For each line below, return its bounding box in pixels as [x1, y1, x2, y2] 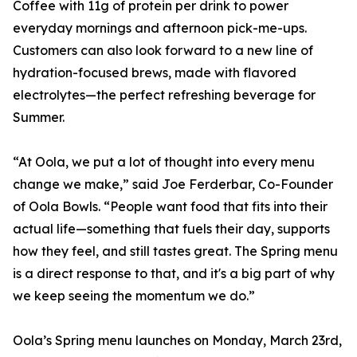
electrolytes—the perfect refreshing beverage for [13, 87, 316, 103]
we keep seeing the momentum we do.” [13, 288, 255, 304]
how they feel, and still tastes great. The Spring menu [13, 243, 338, 259]
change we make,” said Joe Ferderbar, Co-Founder [13, 176, 333, 192]
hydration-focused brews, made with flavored [13, 65, 296, 80]
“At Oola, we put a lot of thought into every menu [13, 154, 315, 170]
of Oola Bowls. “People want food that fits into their [13, 198, 328, 214]
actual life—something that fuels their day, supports [13, 221, 330, 237]
